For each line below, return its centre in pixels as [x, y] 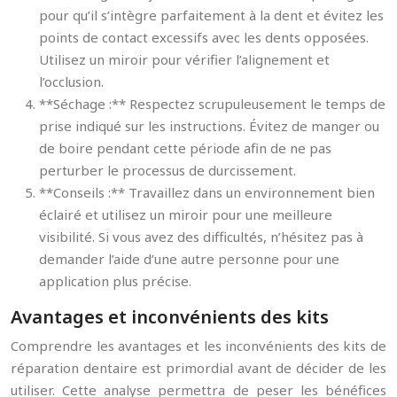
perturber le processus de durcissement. [167, 170]
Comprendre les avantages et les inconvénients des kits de [198, 346]
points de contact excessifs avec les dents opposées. [204, 37]
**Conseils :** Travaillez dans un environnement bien [207, 192]
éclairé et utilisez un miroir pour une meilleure [186, 214]
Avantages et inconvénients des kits [170, 317]
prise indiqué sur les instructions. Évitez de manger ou [209, 126]
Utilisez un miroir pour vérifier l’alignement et [184, 59]
